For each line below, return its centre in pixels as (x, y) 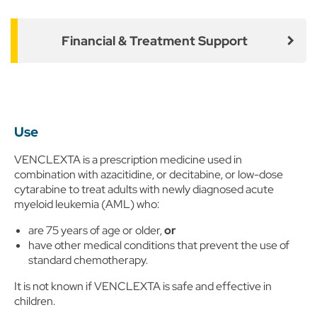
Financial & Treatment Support (154, 41)
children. (35, 301)
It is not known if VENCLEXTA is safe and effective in (143, 286)
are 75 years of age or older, (96, 230)
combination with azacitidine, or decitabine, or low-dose (149, 174)
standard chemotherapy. (88, 260)
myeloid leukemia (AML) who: (87, 204)
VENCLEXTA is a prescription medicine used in (128, 160)
